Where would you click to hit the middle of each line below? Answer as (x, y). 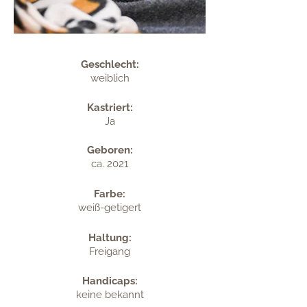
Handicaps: (110, 281)
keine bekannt (110, 295)
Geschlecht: (110, 64)
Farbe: (110, 194)
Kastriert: (110, 108)
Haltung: (110, 238)
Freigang (110, 251)
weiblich (110, 78)
